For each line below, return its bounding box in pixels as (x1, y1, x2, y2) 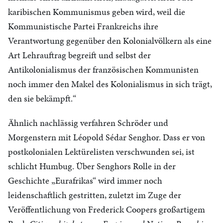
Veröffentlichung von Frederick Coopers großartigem (8, 203, 205, 216)
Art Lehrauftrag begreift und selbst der (8, 49, 151, 61)
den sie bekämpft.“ (8, 92, 76, 105)
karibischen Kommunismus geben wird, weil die (8, 5, 185, 18)
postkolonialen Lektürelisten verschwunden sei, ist (8, 145, 195, 158)
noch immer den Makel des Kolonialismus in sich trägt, (8, 78, 212, 90)
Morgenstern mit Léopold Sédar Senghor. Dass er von (8, 131, 205, 143)
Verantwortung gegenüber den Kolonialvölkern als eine (8, 34, 212, 47)
